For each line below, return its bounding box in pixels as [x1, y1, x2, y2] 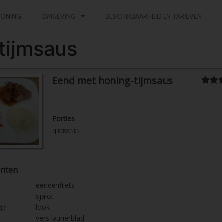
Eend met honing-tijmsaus [52, 74, 173, 87]
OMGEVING [41, 12, 76, 21]
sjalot [36, 191, 54, 201]
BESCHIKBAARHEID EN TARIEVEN [105, 12, 202, 21]
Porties [52, 114, 75, 123]
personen [58, 126, 80, 135]
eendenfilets [36, 180, 75, 190]
